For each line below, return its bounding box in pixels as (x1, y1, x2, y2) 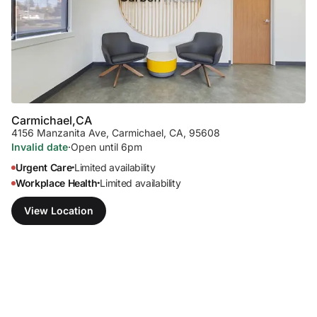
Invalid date (11, 140, 68, 153)
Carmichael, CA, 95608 (112, 126, 220, 139)
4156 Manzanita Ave (11, 126, 106, 139)
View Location (24, 204, 93, 217)
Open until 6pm (71, 140, 142, 153)
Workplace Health (16, 176, 98, 189)
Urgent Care (16, 161, 72, 173)
